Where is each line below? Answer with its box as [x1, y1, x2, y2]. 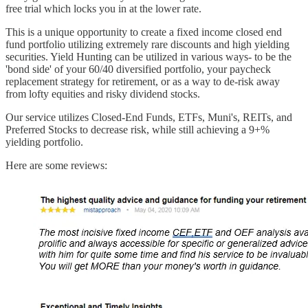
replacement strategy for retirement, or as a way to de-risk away [5, 75, 280, 87]
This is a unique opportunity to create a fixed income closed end [5, 25, 282, 38]
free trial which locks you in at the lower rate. [5, 2, 201, 14]
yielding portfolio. [5, 135, 83, 148]
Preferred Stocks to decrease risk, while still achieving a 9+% [5, 123, 269, 135]
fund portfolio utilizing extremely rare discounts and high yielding [5, 38, 289, 50]
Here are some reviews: [5, 159, 107, 171]
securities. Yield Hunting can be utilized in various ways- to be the [5, 50, 291, 63]
